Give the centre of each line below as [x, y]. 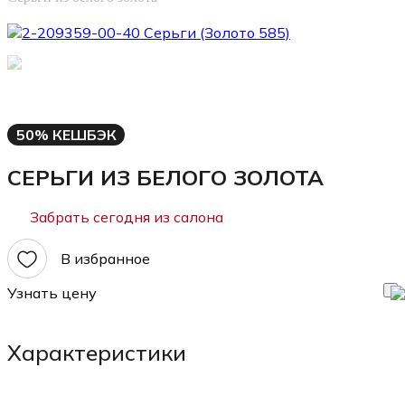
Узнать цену [52, 293]
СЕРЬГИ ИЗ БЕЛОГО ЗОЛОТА [165, 177]
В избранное [105, 258]
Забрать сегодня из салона [125, 217]
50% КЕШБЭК [66, 134]
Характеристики [97, 352]
